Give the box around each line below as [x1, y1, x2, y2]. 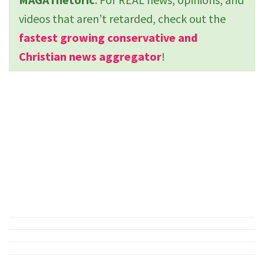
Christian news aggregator [19, 49, 161, 64]
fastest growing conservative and [19, 30, 197, 45]
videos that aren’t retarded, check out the [19, 11, 226, 27]
